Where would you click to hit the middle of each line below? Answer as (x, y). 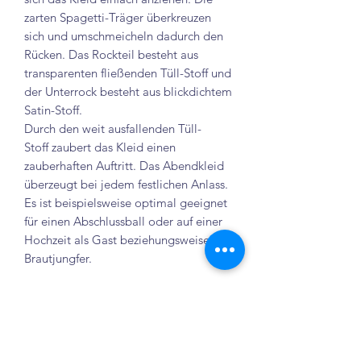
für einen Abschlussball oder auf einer (123, 221)
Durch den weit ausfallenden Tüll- (113, 128)
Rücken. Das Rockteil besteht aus (111, 54)
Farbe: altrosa (61, 313)
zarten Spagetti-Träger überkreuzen (118, 17)
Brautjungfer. (58, 258)
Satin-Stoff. (53, 110)
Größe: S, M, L (63, 295)
